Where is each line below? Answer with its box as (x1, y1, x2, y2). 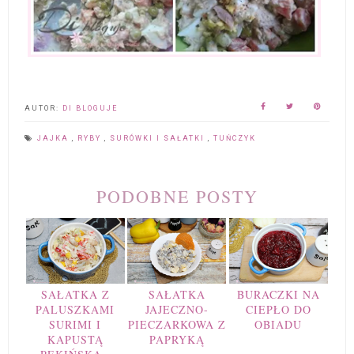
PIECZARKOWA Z (127, 317, 226, 333)
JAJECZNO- (145, 302, 209, 318)
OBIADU (254, 317, 303, 333)
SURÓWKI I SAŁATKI (110, 134, 208, 143)
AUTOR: (24, 104, 62, 113)
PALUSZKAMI (36, 302, 115, 318)
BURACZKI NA (236, 287, 320, 303)
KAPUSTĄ (47, 332, 104, 348)
